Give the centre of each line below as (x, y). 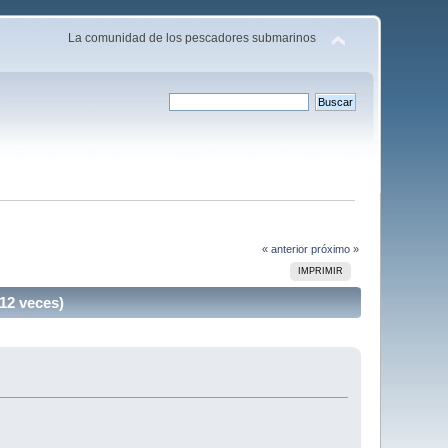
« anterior (284, 248)
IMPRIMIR (321, 270)
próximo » (334, 248)
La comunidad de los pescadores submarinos (191, 38)
